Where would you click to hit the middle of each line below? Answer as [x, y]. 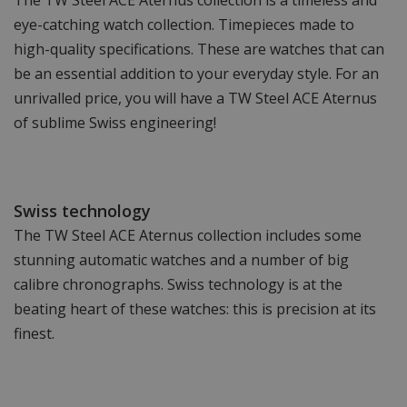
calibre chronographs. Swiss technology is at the [178, 285]
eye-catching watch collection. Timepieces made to [184, 25]
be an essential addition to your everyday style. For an [196, 74]
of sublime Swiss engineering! [115, 123]
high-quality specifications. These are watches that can [199, 50]
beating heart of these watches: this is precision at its [195, 309]
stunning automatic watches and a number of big [181, 260]
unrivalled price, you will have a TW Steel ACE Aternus [195, 99]
